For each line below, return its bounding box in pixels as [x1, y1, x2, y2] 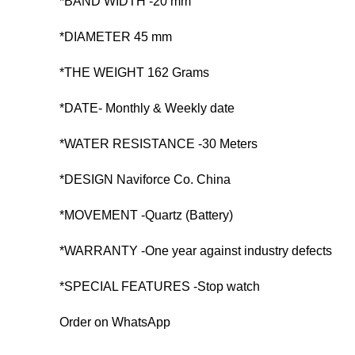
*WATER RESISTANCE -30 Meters [59, 137, 258, 151]
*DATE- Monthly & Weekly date [59, 101, 235, 115]
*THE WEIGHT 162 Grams [59, 66, 209, 79]
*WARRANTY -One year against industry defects [59, 244, 332, 258]
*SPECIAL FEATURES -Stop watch [59, 280, 260, 293]
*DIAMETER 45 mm [59, 30, 172, 44]
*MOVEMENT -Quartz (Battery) [59, 208, 233, 222]
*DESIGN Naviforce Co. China [59, 173, 231, 186]
